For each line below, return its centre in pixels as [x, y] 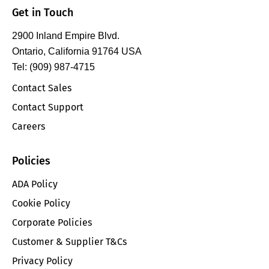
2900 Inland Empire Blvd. [66, 35]
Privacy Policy [42, 261]
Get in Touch [43, 13]
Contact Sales [42, 88]
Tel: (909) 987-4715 [53, 67]
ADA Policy [35, 184]
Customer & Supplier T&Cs [69, 241]
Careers [29, 127]
